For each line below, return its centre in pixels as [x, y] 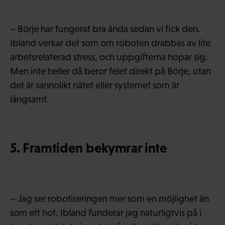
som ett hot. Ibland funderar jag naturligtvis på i [106, 212]
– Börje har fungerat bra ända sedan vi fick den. [105, 29]
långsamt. [30, 99]
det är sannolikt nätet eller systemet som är [95, 85]
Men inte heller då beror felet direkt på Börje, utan [110, 71]
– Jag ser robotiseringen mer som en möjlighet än [109, 198]
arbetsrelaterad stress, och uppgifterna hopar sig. [109, 57]
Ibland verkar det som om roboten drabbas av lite [110, 43]
